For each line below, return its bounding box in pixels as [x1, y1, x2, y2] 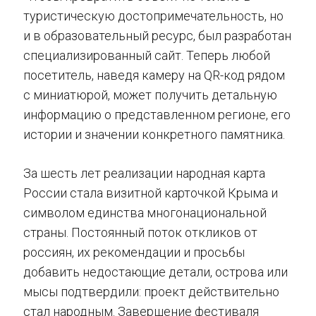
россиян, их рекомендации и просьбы [23, 245, 245, 260]
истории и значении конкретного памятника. [23, 127, 285, 142]
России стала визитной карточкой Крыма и [23, 186, 278, 201]
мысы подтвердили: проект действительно [23, 284, 279, 300]
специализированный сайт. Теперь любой [23, 48, 270, 63]
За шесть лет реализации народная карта [23, 166, 265, 181]
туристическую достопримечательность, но [23, 8, 284, 24]
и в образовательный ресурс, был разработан [23, 28, 291, 44]
